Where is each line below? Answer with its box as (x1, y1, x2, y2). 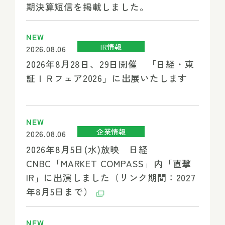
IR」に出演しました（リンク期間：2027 (26, 170, 196, 184)
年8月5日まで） (26, 184, 96, 198)
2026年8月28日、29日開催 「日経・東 (26, 57, 194, 71)
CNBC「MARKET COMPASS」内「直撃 (26, 156, 192, 170)
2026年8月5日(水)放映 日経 (26, 142, 148, 156)
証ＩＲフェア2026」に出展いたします (26, 71, 188, 85)
